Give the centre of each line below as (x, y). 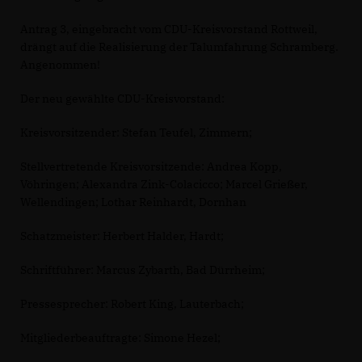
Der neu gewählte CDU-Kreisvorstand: (122, 98)
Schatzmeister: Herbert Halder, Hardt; (122, 236)
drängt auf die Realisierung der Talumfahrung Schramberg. (179, 46)
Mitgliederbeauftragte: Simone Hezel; (120, 337)
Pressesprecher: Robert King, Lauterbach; (132, 303)
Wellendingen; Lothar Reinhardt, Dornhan (133, 202)
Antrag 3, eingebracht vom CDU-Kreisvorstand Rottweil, (169, 29)
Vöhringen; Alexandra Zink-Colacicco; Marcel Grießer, (164, 184)
